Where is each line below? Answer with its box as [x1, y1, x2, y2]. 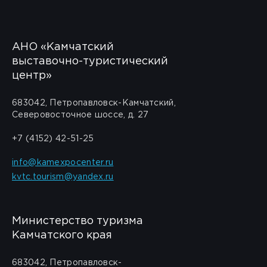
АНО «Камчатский [12, 42, 114, 52]
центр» [12, 71, 52, 80]
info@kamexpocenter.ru [12, 159, 114, 166]
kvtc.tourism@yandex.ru [12, 173, 114, 181]
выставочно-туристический [12, 57, 168, 66]
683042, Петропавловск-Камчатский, [12, 100, 176, 107]
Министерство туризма [12, 216, 143, 226]
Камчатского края [12, 231, 112, 240]
